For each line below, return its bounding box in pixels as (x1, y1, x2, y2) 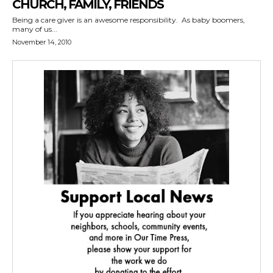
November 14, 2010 (12, 38, 71, 46)
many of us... (12, 24, 57, 34)
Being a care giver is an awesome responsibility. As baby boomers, (12, 15, 245, 24)
